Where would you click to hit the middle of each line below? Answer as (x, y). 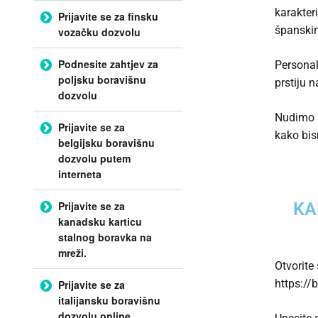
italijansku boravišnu (109, 300)
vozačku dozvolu (99, 32)
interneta (80, 174)
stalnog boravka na (105, 237)
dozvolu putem (94, 158)
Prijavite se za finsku (108, 16)
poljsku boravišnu (102, 79)
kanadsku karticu (100, 221)
